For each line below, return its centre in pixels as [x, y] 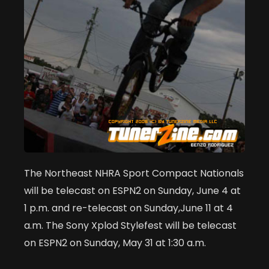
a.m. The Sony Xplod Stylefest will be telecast [130, 226]
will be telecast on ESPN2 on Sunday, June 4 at [132, 191]
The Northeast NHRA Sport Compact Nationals [134, 174]
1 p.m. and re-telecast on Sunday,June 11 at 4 [128, 208]
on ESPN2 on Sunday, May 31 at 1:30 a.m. [115, 243]
